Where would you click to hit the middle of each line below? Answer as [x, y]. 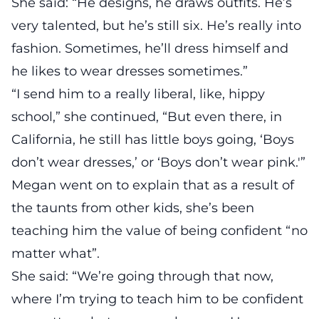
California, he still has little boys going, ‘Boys [153, 139]
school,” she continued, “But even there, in [147, 116]
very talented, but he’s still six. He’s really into [156, 25]
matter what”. [56, 253]
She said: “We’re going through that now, [142, 276]
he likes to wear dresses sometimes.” [130, 71]
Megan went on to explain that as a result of [153, 185]
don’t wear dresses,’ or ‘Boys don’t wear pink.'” [158, 162]
